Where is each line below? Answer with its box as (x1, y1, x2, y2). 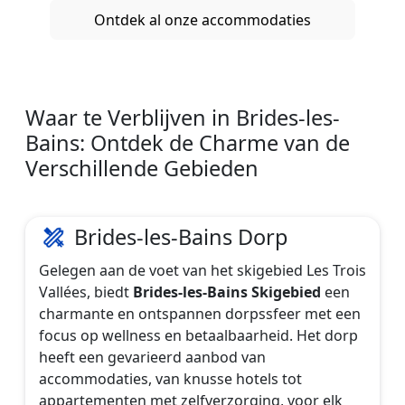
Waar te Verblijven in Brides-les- (25, 103, 340, 133)
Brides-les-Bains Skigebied (133, 281, 321, 302)
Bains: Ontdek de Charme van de (25, 128, 350, 158)
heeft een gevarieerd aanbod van (39, 346, 266, 367)
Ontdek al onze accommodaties (94, 9, 311, 30)
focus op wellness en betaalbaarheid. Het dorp (39, 325, 358, 345)
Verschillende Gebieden (25, 154, 259, 184)
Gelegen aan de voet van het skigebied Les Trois (39, 259, 366, 280)
